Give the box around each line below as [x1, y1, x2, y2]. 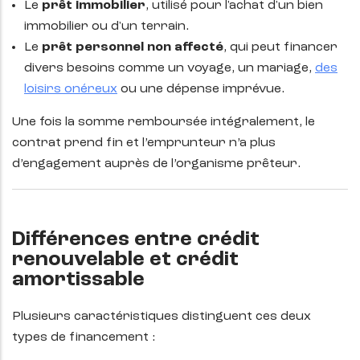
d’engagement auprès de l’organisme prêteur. [12, 157, 301, 171]
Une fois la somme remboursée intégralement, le [12, 116, 315, 129]
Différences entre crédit [12, 230, 260, 251]
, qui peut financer [223, 41, 337, 55]
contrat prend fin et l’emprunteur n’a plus [12, 137, 276, 150]
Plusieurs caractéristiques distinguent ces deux [12, 310, 311, 324]
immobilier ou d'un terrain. [24, 20, 189, 34]
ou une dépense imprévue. [117, 83, 284, 96]
